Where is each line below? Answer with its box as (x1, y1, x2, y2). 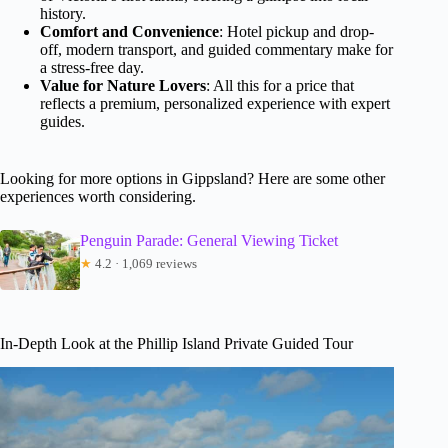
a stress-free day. (40, 58, 144, 76)
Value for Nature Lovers (40, 76, 206, 94)
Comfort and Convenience (40, 22, 219, 40)
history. (40, 4, 86, 22)
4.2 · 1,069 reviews (92, 255, 197, 271)
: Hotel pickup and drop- (219, 22, 374, 40)
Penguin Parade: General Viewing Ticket (80, 231, 338, 249)
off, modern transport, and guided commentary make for (40, 40, 393, 58)
